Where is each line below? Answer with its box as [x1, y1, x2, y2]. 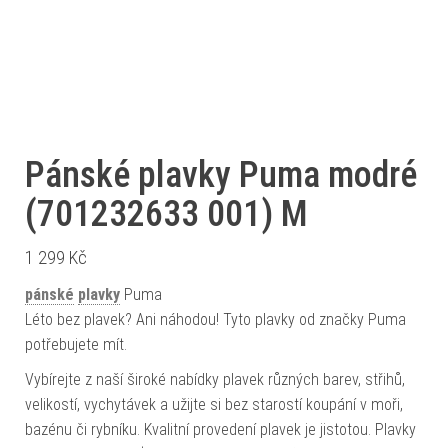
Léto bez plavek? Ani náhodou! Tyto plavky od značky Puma [25, 309, 406, 329]
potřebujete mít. [25, 334, 127, 354]
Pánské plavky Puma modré [25, 153, 417, 196]
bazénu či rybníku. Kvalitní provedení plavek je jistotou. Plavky [25, 419, 416, 439]
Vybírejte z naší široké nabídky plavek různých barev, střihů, [25, 369, 405, 389]
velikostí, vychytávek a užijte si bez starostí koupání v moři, [25, 394, 403, 414]
